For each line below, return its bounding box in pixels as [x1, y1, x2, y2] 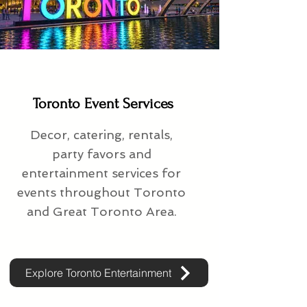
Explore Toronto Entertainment [25, 266, 171, 280]
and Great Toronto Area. [26, 204, 177, 219]
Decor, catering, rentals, [30, 127, 173, 143]
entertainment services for [22, 166, 181, 181]
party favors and [51, 147, 151, 162]
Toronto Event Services [33, 95, 173, 112]
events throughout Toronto [17, 185, 186, 200]
